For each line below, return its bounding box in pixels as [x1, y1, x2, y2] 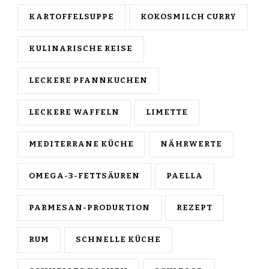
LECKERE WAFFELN [29, 107, 119, 118]
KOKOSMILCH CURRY [141, 12, 237, 22]
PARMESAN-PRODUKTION [29, 203, 150, 213]
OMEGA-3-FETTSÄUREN [29, 171, 140, 181]
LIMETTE [146, 107, 188, 118]
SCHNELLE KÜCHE [76, 235, 161, 245]
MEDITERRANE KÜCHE [29, 139, 134, 150]
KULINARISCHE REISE [29, 44, 133, 54]
